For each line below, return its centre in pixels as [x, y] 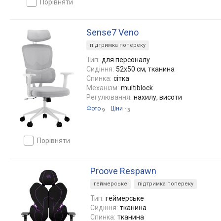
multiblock [137, 88]
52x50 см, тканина [145, 69]
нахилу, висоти [158, 97]
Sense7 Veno [112, 32]
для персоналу [126, 59]
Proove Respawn [123, 171]
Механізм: [103, 88]
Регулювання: [109, 97]
